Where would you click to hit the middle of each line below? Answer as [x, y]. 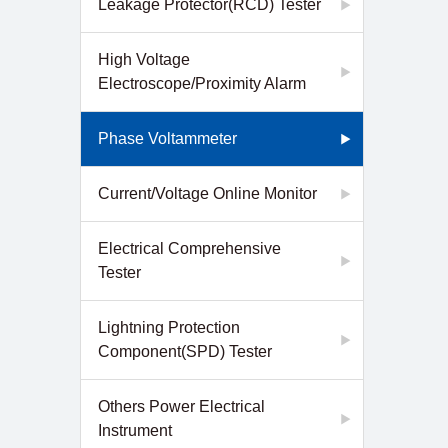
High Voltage [144, 59]
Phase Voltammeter [167, 138]
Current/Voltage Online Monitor [207, 193]
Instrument [135, 430]
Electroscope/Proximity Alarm [202, 83]
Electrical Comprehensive [189, 248]
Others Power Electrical [181, 406]
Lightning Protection [169, 327]
